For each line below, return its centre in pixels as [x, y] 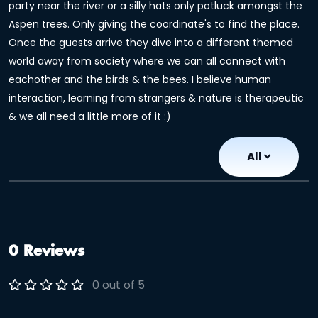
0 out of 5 [119, 285]
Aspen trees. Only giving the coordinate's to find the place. [154, 24]
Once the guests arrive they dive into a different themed [151, 43]
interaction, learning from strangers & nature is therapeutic [156, 98]
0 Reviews [46, 251]
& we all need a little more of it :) [90, 116]
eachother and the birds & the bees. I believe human [140, 79]
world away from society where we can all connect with [147, 61]
